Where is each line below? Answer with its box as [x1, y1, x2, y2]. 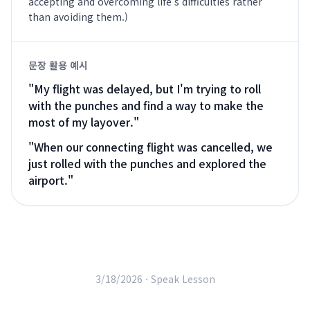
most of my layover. [28, 113, 134, 130]
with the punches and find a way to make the [28, 97, 264, 113]
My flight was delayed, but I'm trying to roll [34, 80, 261, 97]
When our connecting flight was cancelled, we [34, 138, 273, 155]
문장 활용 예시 [28, 58, 88, 72]
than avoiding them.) [28, 10, 128, 24]
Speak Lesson [150, 272, 215, 286]
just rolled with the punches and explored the [28, 155, 266, 172]
